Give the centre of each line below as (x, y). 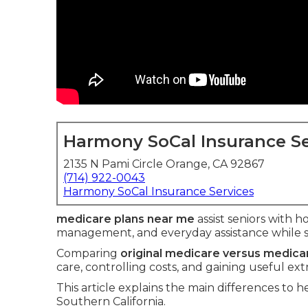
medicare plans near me (125, 219)
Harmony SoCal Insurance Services (158, 191)
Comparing (88, 253)
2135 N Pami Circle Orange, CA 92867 (164, 164)
